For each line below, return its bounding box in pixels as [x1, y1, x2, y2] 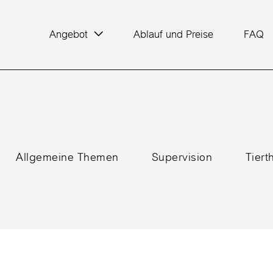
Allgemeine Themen [16, 145, 119, 169]
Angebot [49, 24, 88, 45]
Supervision [151, 145, 213, 169]
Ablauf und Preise [133, 24, 213, 45]
